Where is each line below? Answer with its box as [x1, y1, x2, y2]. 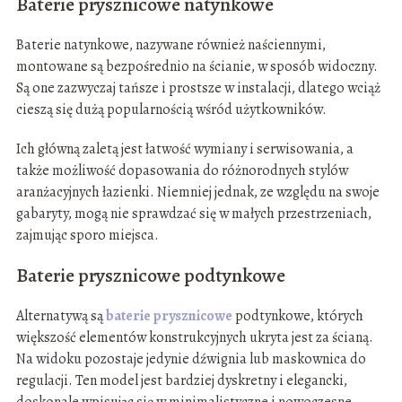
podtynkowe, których [232, 305, 363, 326]
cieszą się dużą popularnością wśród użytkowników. [15, 99, 329, 119]
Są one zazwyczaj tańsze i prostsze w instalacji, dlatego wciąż [15, 77, 380, 98]
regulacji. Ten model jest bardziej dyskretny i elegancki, [15, 370, 347, 390]
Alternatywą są [15, 305, 106, 326]
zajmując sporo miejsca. [15, 224, 159, 245]
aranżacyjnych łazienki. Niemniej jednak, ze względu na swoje [15, 181, 380, 202]
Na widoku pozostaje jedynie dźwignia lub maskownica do [15, 348, 366, 369]
